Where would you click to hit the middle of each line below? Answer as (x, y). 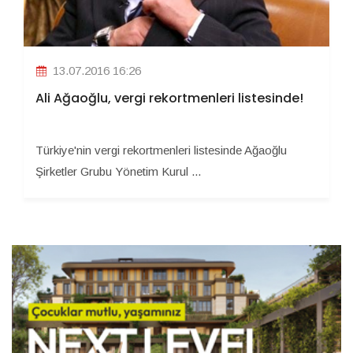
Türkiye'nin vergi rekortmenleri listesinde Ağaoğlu (161, 150)
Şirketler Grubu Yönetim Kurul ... (118, 171)
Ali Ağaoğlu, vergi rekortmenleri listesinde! (169, 98)
